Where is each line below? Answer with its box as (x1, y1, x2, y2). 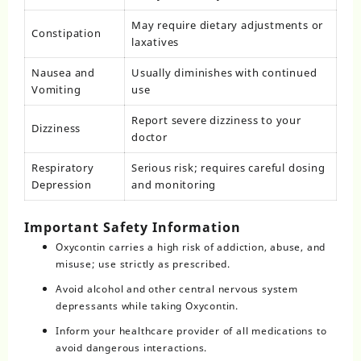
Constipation (31, 26, 102, 41)
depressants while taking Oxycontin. (56, 298, 239, 313)
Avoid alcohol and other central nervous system (56, 281, 298, 296)
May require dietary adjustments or (131, 18, 324, 33)
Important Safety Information (24, 218, 241, 236)
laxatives (131, 35, 180, 50)
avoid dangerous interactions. (56, 340, 208, 355)
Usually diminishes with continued (131, 65, 317, 81)
